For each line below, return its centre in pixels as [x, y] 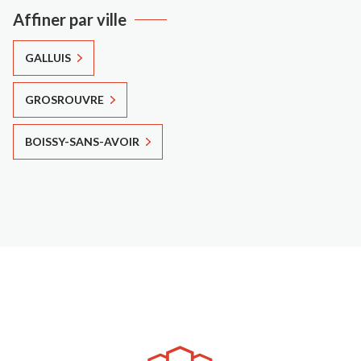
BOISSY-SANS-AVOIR [82, 141]
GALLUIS [48, 57]
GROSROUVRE [64, 99]
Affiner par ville [70, 19]
